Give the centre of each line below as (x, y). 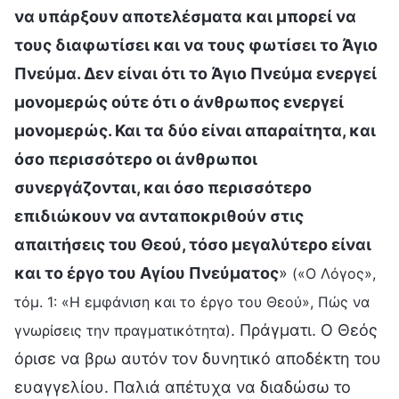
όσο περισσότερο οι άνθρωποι (136, 159)
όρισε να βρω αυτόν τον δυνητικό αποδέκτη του (198, 358)
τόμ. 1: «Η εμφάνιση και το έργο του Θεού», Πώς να (192, 301)
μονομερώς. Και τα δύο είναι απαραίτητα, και (195, 130)
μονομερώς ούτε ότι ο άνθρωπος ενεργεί (179, 102)
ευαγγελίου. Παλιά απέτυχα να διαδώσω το (183, 387)
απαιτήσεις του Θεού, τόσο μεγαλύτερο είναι (193, 244)
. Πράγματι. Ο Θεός (304, 330)
